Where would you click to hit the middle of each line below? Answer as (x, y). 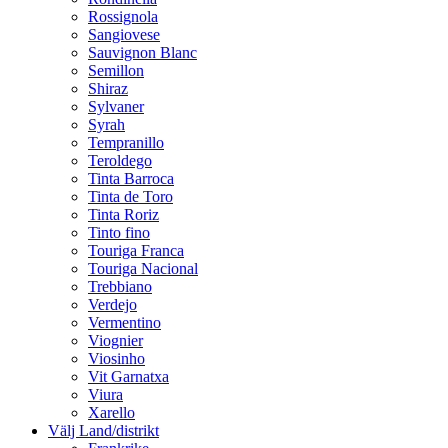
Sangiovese (124, 34)
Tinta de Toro (130, 196)
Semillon (116, 70)
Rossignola (123, 16)
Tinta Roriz (123, 214)
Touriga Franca (136, 250)
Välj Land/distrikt (103, 430)
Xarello (111, 412)
